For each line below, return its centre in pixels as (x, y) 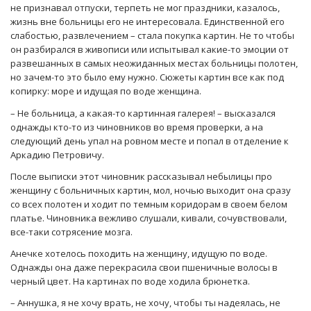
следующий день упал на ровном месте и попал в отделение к (150, 141)
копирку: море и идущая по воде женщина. (106, 91)
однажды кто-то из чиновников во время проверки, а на (137, 127)
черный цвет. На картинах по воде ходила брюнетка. (130, 281)
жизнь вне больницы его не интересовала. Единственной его (148, 22)
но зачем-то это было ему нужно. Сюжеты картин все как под (147, 77)
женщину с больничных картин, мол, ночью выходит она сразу (151, 190)
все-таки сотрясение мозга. (72, 232)
